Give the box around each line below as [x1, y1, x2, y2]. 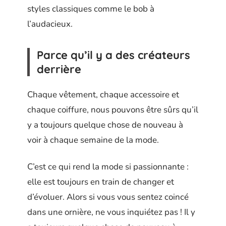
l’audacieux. [27, 18, 73, 30]
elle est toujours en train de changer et [27, 176, 174, 188]
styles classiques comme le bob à [27, 3, 154, 15]
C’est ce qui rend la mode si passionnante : [27, 160, 189, 173]
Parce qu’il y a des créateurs [37, 47, 190, 62]
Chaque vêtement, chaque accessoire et [27, 89, 179, 100]
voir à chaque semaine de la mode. [27, 134, 159, 146]
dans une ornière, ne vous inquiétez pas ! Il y [27, 206, 195, 218]
